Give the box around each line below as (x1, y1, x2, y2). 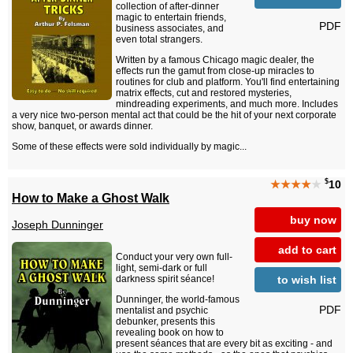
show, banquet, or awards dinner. (12, 121, 153, 132)
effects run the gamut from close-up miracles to (116, 65, 314, 77)
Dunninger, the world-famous (116, 294, 240, 306)
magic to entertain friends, (116, 12, 226, 24)
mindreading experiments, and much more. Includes (116, 98, 338, 110)
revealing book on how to (116, 327, 224, 339)
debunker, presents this (116, 316, 215, 328)
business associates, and (116, 23, 224, 35)
